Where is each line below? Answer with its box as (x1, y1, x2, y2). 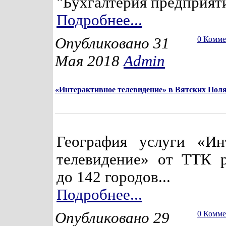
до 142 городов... (56, 168, 171, 186)
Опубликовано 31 (55, 35, 169, 52)
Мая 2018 (55, 52, 124, 70)
